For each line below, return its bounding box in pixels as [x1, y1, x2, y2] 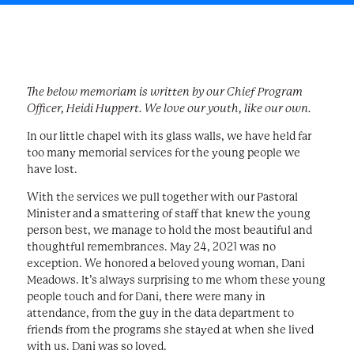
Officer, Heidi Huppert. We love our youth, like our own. [26, 101, 311, 115]
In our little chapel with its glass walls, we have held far [26, 129, 311, 142]
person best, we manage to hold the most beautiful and [26, 223, 312, 236]
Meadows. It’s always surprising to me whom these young [26, 273, 326, 286]
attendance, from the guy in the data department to [26, 306, 294, 319]
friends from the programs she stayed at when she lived [26, 322, 314, 336]
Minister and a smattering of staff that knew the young [26, 206, 311, 220]
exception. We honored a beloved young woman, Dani [26, 256, 305, 269]
